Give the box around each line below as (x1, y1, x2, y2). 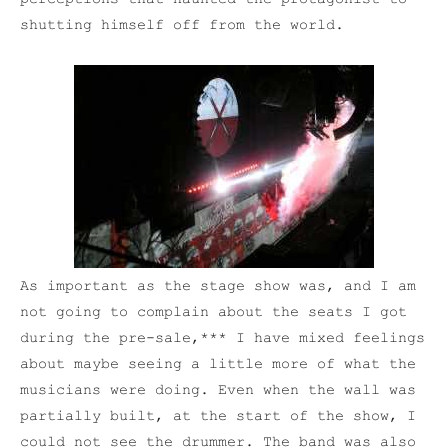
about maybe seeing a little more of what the (20, 356, 416, 373)
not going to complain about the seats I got (20, 304, 407, 321)
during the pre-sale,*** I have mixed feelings (20, 330, 425, 347)
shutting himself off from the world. (20, 17, 344, 34)
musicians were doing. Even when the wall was (20, 382, 416, 399)
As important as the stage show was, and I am (20, 278, 416, 295)
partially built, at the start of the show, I (20, 408, 416, 425)
